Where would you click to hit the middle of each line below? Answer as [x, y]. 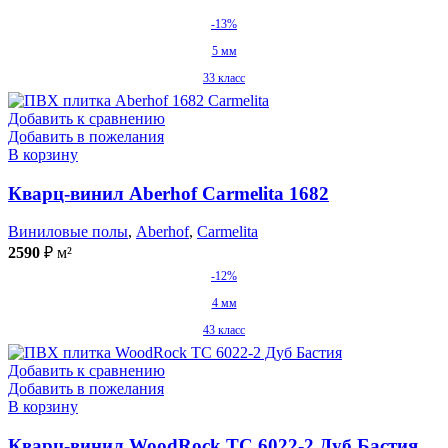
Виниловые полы [68, 232]
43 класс [224, 330]
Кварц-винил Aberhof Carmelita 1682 [168, 193]
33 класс [224, 78]
